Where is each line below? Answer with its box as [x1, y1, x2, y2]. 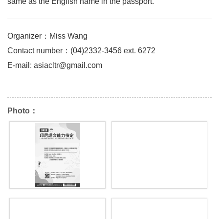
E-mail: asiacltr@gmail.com [7, 61, 102, 69]
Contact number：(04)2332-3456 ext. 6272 [7, 46, 155, 55]
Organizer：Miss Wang [7, 32, 88, 40]
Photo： [7, 107, 38, 115]
